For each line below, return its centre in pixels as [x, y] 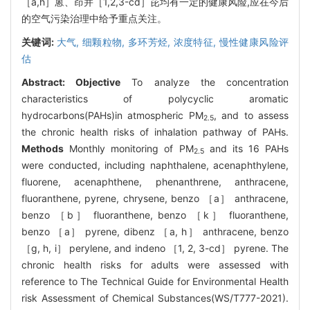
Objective [98, 82]
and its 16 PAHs [246, 148]
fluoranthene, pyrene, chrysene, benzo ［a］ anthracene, [155, 198]
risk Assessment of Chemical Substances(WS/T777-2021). [155, 298]
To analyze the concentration [205, 82]
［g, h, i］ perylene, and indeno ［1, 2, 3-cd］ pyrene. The [155, 248]
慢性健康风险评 [254, 42]
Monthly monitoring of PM [129, 148]
